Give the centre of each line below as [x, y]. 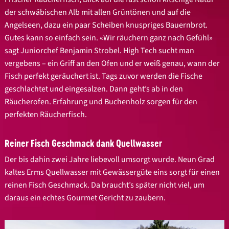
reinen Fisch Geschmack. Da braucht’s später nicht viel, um [105, 185]
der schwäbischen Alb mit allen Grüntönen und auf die [98, 12]
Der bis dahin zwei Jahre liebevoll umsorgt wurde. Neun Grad [110, 160]
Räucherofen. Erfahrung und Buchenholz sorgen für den [101, 101]
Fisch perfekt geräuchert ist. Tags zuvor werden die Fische [104, 76]
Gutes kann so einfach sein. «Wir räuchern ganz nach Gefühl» [109, 38]
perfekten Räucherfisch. [46, 114]
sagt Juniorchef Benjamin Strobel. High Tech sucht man [100, 50]
